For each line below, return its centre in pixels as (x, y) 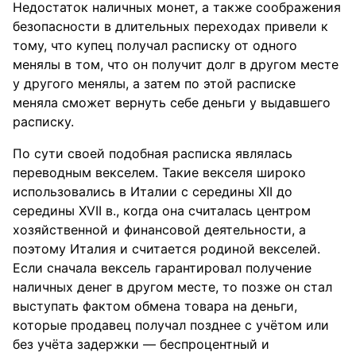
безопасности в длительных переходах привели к (170, 26)
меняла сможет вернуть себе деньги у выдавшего (172, 103)
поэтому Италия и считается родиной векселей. (166, 249)
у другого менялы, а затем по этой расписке (154, 83)
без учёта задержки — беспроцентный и (141, 344)
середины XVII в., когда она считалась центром (162, 211)
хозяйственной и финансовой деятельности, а (159, 230)
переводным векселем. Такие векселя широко (159, 172)
